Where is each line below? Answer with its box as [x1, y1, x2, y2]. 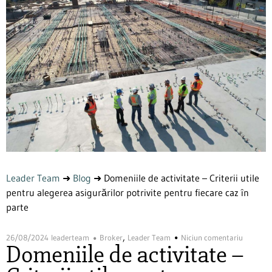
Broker [100, 233, 123, 243]
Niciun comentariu [181, 233, 243, 243]
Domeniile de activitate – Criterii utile [104, 172, 259, 185]
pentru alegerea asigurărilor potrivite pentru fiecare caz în [6, 186, 249, 199]
